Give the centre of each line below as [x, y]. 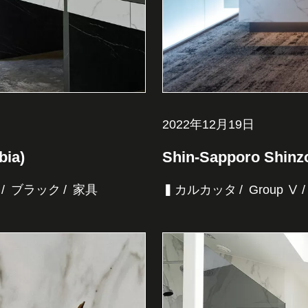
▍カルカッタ [199, 190]
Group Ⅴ [274, 190]
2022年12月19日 [208, 125]
